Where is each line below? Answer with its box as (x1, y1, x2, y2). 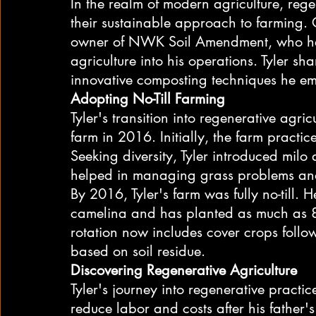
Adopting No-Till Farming (71, 89, 225, 108)
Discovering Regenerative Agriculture (71, 260, 297, 279)
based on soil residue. (71, 241, 205, 260)
